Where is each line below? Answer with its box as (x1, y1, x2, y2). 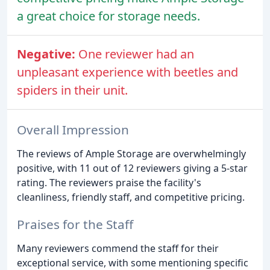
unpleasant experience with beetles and (17, 64, 238, 81)
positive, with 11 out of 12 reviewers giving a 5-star (17, 161, 248, 175)
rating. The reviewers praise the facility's (17, 175, 201, 189)
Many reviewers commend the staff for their (17, 241, 219, 255)
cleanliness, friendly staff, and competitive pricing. (17, 190, 245, 204)
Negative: (17, 46, 78, 63)
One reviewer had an (78, 46, 194, 63)
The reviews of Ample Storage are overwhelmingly (17, 146, 246, 160)
